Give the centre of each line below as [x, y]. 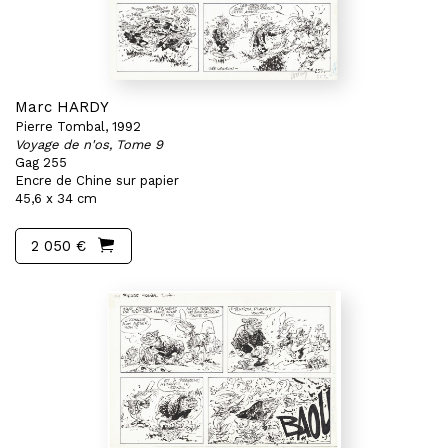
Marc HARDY [62, 107]
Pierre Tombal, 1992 [78, 126]
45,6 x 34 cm [56, 198]
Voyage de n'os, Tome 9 [89, 144]
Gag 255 [41, 162]
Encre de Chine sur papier [97, 180]
